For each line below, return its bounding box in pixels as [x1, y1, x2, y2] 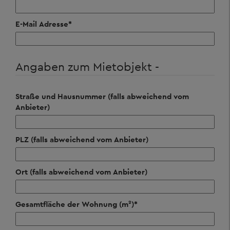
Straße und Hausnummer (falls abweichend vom [15, 91, 189, 101]
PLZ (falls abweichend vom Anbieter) [15, 135, 148, 144]
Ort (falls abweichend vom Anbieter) [15, 167, 147, 177]
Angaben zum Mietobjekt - [15, 59, 159, 74]
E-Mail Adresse [15, 19, 68, 29]
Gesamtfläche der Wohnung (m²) [15, 199, 134, 209]
